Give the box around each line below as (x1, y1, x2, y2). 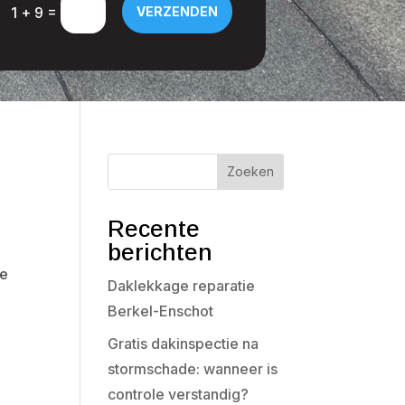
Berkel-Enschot (108, 301, 214, 320)
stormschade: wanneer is (108, 359, 278, 378)
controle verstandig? (108, 384, 250, 403)
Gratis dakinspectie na (108, 334, 259, 353)
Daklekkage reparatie (108, 276, 256, 295)
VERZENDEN (136, 3, 218, 19)
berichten (108, 238, 213, 266)
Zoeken (226, 164, 274, 180)
